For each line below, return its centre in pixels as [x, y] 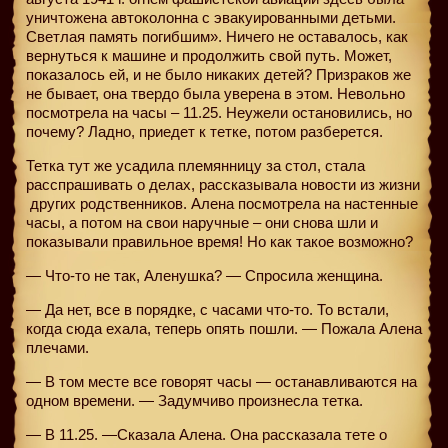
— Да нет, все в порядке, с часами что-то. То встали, [207, 309]
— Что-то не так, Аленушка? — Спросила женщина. [204, 275]
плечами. [57, 347]
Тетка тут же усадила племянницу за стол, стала [195, 165]
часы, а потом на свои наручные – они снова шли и [202, 222]
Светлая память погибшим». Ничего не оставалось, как [217, 36]
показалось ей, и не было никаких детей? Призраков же [218, 74]
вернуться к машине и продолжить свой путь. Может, [209, 55]
